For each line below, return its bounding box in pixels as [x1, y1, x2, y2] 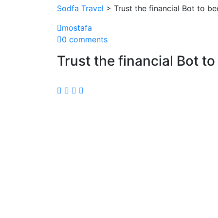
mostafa [62, 22, 92, 33]
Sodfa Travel [57, 3, 104, 13]
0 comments [62, 34, 108, 44]
